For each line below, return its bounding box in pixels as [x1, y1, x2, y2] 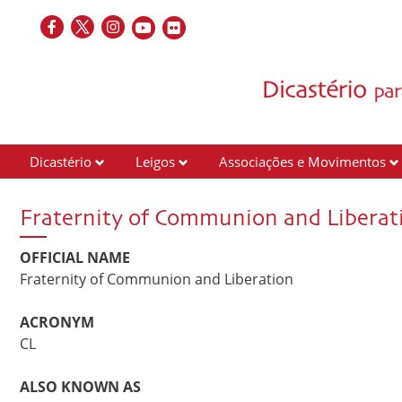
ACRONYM [20, 312, 94, 332]
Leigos [135, 153, 175, 170]
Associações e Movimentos [219, 153, 386, 170]
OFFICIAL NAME [20, 248, 130, 267]
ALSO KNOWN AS [20, 377, 141, 397]
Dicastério [30, 153, 92, 170]
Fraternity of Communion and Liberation [20, 269, 297, 289]
